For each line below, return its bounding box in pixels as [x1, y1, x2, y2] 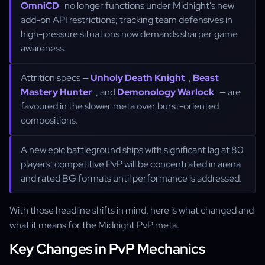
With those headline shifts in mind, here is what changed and [9, 204, 254, 216]
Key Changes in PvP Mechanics [9, 240, 205, 258]
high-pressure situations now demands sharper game [21, 28, 238, 40]
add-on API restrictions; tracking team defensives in [21, 14, 232, 26]
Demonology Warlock [117, 86, 214, 98]
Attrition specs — [21, 72, 91, 84]
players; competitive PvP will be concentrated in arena [21, 158, 241, 170]
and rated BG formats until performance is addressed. [21, 172, 242, 185]
